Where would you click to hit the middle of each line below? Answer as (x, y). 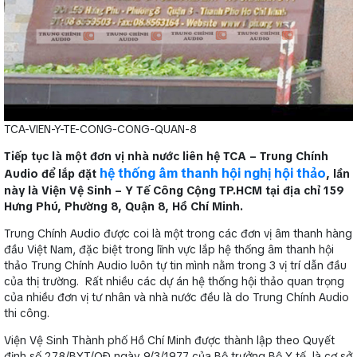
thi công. (27, 313)
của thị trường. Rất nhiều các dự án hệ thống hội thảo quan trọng (174, 281)
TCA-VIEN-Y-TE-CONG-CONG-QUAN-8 (100, 129)
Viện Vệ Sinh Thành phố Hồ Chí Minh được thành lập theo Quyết (169, 340)
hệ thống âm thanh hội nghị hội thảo (213, 173)
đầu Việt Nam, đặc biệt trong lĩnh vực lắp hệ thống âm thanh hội (169, 249)
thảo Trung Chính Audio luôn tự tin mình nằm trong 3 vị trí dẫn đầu (175, 265)
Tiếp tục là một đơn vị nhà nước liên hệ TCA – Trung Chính (166, 156)
